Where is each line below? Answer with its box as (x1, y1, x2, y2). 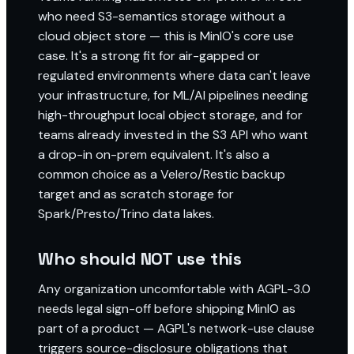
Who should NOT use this (38, 247, 242, 269)
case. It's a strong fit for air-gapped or (38, 47, 260, 64)
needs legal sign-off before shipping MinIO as (38, 300, 296, 317)
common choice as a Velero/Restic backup (38, 166, 285, 183)
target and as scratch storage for (38, 186, 234, 202)
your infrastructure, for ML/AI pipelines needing (38, 87, 308, 104)
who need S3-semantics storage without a (38, 8, 285, 24)
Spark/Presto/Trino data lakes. (38, 205, 214, 222)
